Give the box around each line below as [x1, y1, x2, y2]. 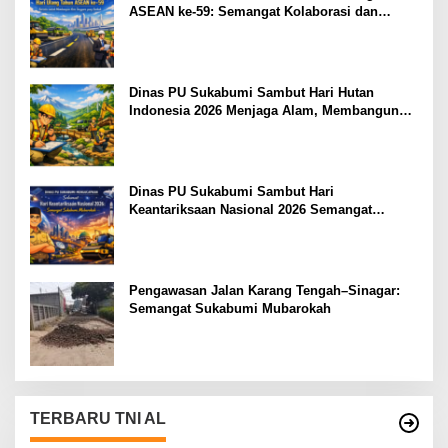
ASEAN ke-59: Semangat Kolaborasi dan [129, 3, 378, 19]
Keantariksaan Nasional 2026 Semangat [129, 201, 372, 217]
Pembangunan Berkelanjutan [129, 21, 308, 37]
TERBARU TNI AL [30, 409, 166, 427]
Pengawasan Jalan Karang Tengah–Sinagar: [129, 282, 400, 298]
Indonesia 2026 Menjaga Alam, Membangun [129, 102, 399, 118]
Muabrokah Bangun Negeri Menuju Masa [129, 219, 384, 235]
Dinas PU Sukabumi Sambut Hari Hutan [129, 84, 374, 100]
